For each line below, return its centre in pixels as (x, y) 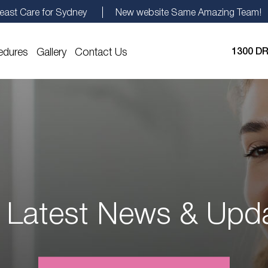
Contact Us (101, 51)
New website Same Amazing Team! (188, 11)
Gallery (51, 51)
